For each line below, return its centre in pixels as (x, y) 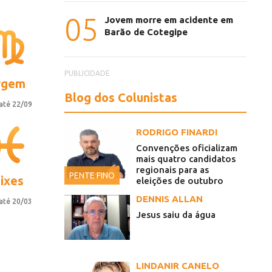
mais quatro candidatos (186, 159)
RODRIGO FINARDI (177, 132)
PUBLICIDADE (87, 73)
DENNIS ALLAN (169, 199)
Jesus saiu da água (176, 215)
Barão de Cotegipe (146, 32)
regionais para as (172, 170)
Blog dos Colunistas (121, 98)
